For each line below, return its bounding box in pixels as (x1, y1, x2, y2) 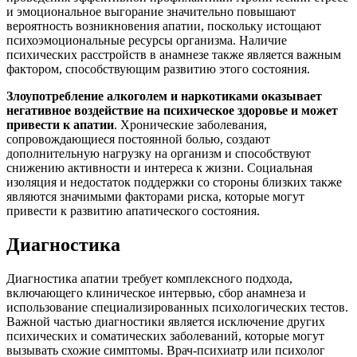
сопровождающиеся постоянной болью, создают (6, 132, 270, 147)
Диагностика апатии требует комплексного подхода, (6, 272, 292, 286)
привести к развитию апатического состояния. (6, 204, 260, 218)
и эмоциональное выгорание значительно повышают (6, 5, 296, 19)
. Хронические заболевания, (114, 118, 267, 132)
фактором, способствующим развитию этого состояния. (6, 62, 310, 76)
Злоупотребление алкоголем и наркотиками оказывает (6, 89, 322, 104)
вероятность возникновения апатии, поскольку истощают (6, 19, 321, 33)
